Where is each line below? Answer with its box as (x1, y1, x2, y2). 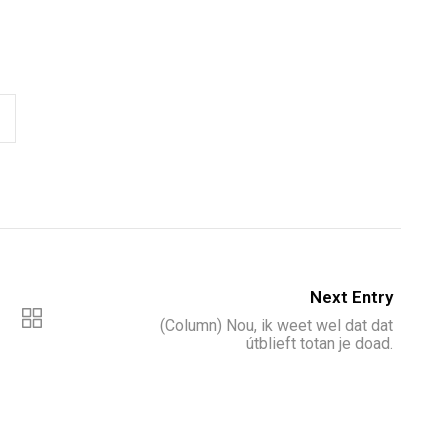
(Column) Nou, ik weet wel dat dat (159, 315, 393, 335)
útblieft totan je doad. (245, 333, 393, 353)
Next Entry (309, 286, 393, 307)
